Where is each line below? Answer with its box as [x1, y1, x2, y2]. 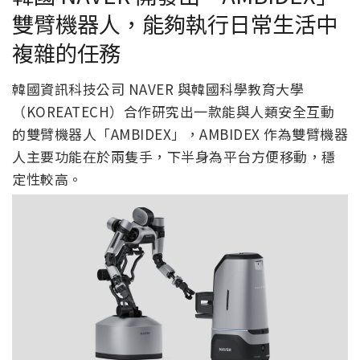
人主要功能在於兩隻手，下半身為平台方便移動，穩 [12, 145, 336, 166]
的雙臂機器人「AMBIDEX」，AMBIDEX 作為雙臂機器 [12, 123, 348, 144]
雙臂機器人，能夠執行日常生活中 [12, 7, 337, 40]
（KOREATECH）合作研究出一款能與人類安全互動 [12, 100, 334, 121]
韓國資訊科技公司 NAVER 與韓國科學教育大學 [12, 78, 304, 99]
